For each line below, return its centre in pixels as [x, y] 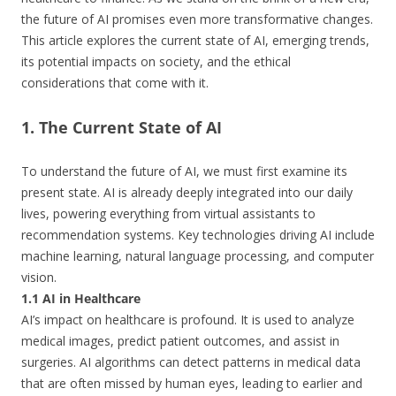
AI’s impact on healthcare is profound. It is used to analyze [188, 320]
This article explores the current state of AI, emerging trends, [195, 40]
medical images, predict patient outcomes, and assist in [180, 341]
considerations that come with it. [115, 83]
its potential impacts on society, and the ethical [156, 61]
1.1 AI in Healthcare [81, 298]
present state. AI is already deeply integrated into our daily [187, 192]
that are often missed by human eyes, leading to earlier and [192, 383]
